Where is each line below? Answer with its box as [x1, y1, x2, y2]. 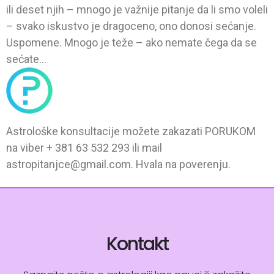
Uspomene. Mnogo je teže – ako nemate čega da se [6, 36, 257, 50]
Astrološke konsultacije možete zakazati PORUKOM [6, 124, 256, 138]
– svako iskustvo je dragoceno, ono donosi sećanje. [6, 20, 256, 33]
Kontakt [106, 231, 168, 257]
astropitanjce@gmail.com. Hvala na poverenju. [6, 157, 231, 171]
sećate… [6, 53, 46, 66]
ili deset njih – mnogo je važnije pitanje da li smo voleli [6, 3, 268, 17]
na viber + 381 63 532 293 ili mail [6, 141, 162, 154]
